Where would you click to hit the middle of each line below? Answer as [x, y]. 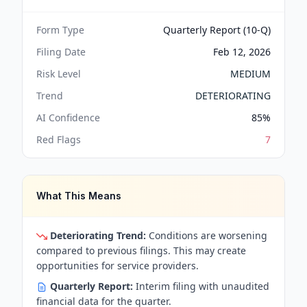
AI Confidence [68, 118]
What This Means [79, 196]
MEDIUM [250, 74]
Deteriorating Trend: [98, 235]
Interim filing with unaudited [201, 286]
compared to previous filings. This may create [141, 250]
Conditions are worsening [207, 235]
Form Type [60, 30]
